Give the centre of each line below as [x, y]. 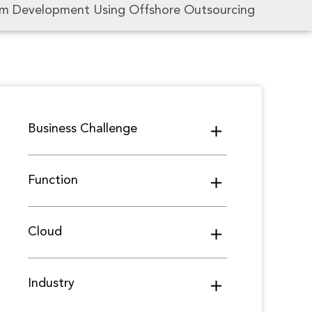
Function [53, 180]
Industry [51, 283]
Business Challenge [82, 129]
